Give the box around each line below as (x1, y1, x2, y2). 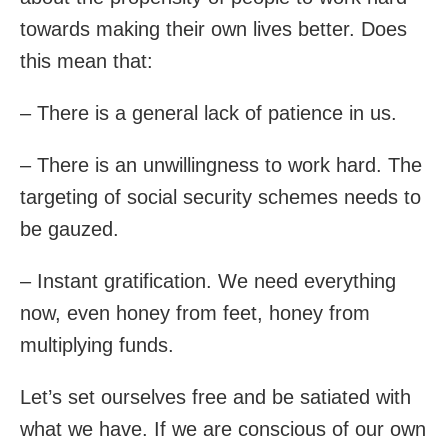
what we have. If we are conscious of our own (20, 418, 426, 441)
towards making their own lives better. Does (20, 18, 407, 41)
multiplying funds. (20, 334, 174, 357)
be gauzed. (20, 218, 119, 241)
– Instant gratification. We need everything (20, 270, 396, 293)
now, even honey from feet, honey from (20, 302, 370, 325)
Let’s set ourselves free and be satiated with (20, 386, 411, 409)
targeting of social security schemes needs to (20, 186, 421, 209)
